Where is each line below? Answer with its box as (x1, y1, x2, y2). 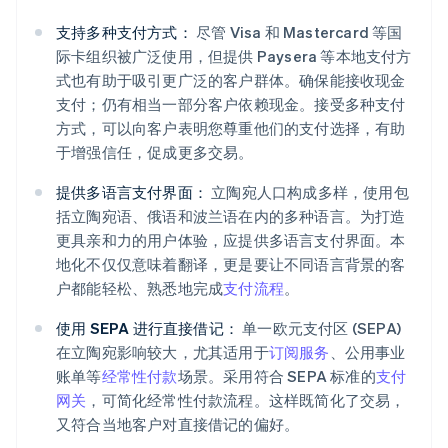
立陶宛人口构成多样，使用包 (208, 182, 409, 203)
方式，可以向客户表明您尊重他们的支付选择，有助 (56, 118, 406, 139)
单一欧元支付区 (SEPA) (239, 318, 401, 339)
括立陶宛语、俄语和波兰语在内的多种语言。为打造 (56, 206, 406, 227)
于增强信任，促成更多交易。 (56, 142, 254, 163)
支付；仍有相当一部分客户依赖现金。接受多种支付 (56, 94, 406, 115)
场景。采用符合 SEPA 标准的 (177, 366, 376, 387)
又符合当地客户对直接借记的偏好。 (56, 414, 300, 435)
